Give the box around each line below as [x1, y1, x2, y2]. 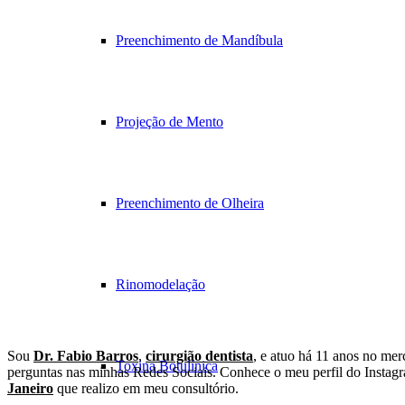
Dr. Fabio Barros [33, 348, 138, 364]
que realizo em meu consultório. [53, 381, 239, 397]
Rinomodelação [116, 277, 205, 292]
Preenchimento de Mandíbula [116, 33, 283, 48]
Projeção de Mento [116, 114, 223, 129]
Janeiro [7, 381, 53, 397]
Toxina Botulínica [116, 358, 218, 373]
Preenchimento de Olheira [116, 195, 264, 211]
